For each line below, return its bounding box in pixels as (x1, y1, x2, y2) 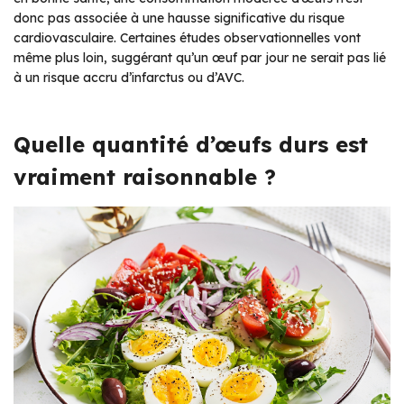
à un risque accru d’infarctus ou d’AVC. (14, 69, 244, 86)
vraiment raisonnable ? (14, 162, 276, 190)
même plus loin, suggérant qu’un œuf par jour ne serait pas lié (14, 49, 386, 66)
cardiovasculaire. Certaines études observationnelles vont (14, 29, 361, 46)
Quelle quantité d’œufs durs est (14, 130, 368, 158)
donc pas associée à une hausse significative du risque (14, 9, 344, 26)
